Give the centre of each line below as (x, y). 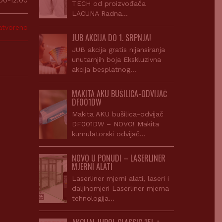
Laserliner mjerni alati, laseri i (121, 178)
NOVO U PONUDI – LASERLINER (119, 158)
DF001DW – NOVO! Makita (116, 124)
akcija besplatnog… (104, 69)
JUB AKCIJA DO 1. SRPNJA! (112, 38)
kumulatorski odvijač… (109, 134)
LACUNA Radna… (100, 13)
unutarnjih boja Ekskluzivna (117, 59)
